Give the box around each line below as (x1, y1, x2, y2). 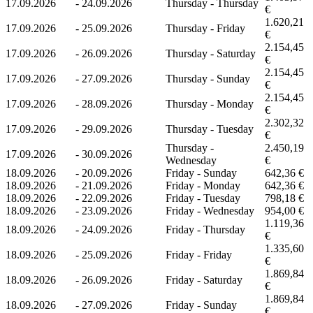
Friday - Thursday (166, 223, 245, 235)
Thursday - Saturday (166, 47, 256, 59)
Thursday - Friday (166, 22, 245, 34)
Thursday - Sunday (166, 72, 250, 85)
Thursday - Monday (166, 97, 254, 110)
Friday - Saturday (166, 273, 242, 286)
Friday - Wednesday (166, 204, 254, 217)
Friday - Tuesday (166, 191, 240, 204)
